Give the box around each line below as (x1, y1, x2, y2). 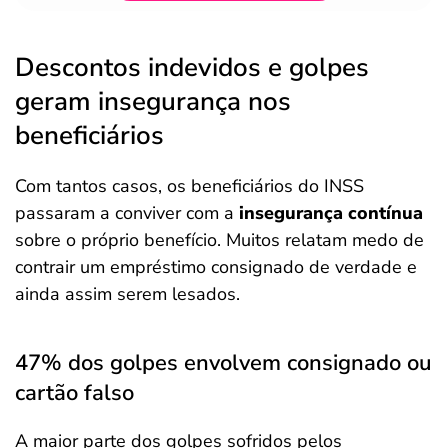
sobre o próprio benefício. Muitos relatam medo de (15, 228, 424, 252)
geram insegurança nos (15, 84, 291, 119)
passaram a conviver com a (15, 201, 239, 225)
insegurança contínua (239, 201, 423, 225)
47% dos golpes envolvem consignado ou (15, 348, 432, 378)
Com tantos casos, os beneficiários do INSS (15, 174, 364, 198)
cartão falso (15, 378, 134, 408)
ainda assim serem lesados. (15, 282, 240, 306)
